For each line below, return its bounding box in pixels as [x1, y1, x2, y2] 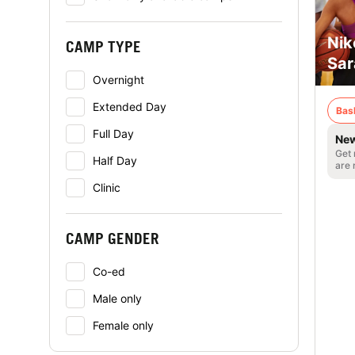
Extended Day [93, 100, 166, 113]
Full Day [93, 127, 134, 140]
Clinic [93, 181, 120, 194]
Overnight [93, 73, 144, 86]
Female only [93, 319, 154, 332]
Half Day [93, 154, 137, 167]
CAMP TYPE [66, 37, 141, 55]
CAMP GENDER [66, 229, 159, 247]
